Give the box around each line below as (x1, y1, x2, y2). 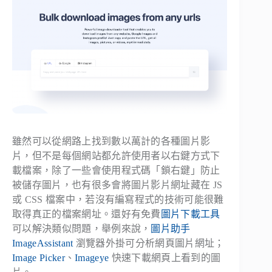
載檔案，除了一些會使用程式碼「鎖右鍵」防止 (12, 165, 220, 176)
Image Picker (12, 253, 65, 263)
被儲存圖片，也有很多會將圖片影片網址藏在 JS (12, 180, 223, 191)
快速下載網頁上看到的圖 (109, 253, 221, 263)
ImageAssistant (12, 238, 73, 249)
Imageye (75, 253, 109, 263)
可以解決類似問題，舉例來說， (12, 223, 151, 234)
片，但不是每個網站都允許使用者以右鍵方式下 (12, 151, 220, 161)
